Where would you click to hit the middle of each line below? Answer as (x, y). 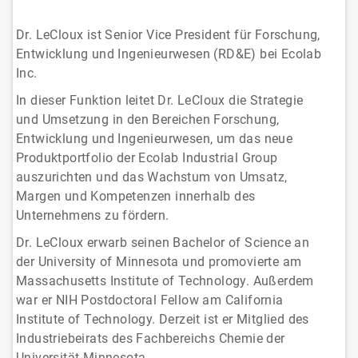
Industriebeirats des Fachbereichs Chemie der (151, 339)
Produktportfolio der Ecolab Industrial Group (147, 158)
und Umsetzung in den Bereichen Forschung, (148, 120)
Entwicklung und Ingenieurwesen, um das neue (155, 139)
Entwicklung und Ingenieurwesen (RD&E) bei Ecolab (169, 54)
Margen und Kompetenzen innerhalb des (136, 197)
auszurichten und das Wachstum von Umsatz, (152, 177)
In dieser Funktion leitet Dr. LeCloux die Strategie (160, 101)
